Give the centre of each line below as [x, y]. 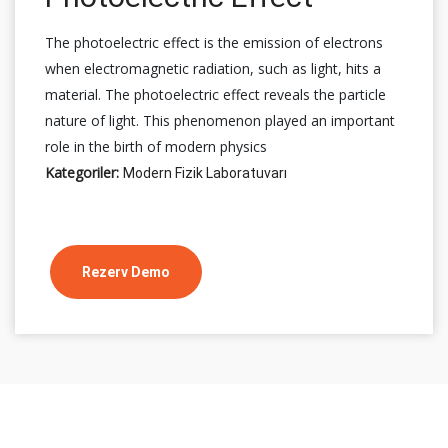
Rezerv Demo [126, 271]
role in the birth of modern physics [156, 146]
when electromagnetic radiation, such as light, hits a [213, 68]
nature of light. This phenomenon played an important [220, 120]
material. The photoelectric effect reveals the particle [215, 94]
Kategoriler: [82, 172]
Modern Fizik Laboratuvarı [205, 172]
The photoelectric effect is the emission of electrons [214, 42]
